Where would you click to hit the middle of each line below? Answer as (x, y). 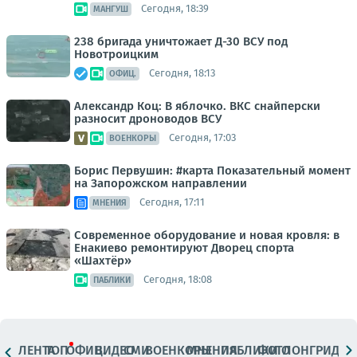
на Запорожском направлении (161, 183)
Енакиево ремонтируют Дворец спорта (184, 247)
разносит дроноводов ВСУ (148, 118)
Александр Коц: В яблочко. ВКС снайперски (197, 106)
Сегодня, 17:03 (202, 138)
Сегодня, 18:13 (182, 73)
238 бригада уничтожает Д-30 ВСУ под (181, 41)
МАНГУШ (111, 9)
